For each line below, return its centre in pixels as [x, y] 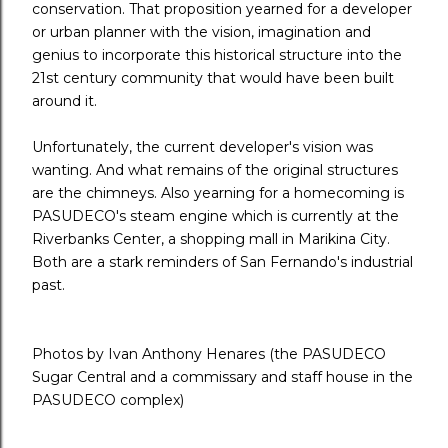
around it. [66, 100]
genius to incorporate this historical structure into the [217, 54]
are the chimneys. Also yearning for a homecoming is [218, 192]
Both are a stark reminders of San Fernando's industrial [222, 261]
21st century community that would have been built [213, 77]
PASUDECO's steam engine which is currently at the [215, 215]
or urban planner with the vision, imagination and [201, 31]
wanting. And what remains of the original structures [215, 169]
